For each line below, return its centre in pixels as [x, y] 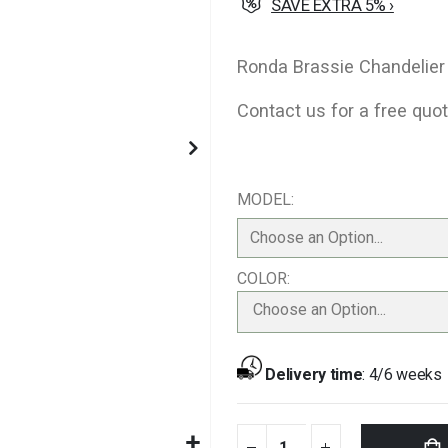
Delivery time [314, 374]
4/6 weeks [405, 374]
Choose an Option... [319, 309]
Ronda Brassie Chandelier [340, 66]
